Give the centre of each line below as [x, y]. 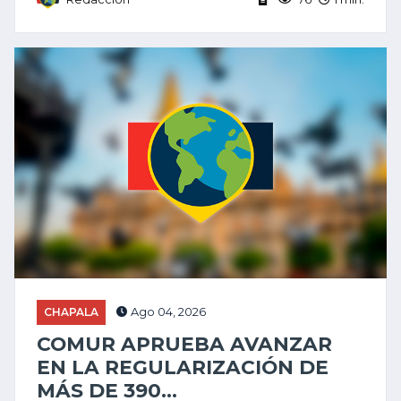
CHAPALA [71, 312]
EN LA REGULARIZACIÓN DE [183, 367]
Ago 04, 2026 [167, 312]
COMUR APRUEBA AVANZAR [184, 344]
